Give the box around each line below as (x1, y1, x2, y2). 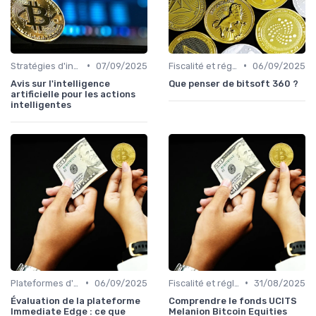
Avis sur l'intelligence (11, 78, 110, 89)
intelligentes (11, 99, 71, 110)
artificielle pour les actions (11, 88, 135, 99)
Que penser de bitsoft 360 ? (169, 78, 298, 89)
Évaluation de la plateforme (11, 295, 140, 306)
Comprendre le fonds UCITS (169, 295, 297, 306)
